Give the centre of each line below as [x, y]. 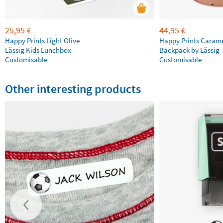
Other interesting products [73, 89]
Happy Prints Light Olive [42, 41]
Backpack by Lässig [189, 50]
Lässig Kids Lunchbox [38, 50]
